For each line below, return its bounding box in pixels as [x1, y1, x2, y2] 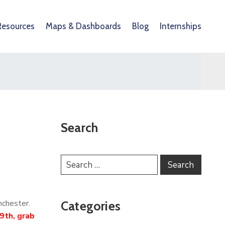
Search [61, 120, 98, 135]
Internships [160, 21, 201, 31]
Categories [61, 198, 121, 213]
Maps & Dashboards [46, 21, 121, 31]
